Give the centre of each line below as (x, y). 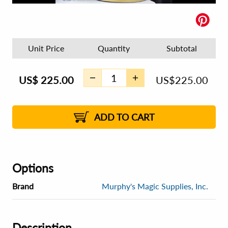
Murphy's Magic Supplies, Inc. (155, 186)
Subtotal (182, 48)
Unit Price (46, 48)
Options (33, 168)
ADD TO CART (124, 117)
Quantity (114, 48)
